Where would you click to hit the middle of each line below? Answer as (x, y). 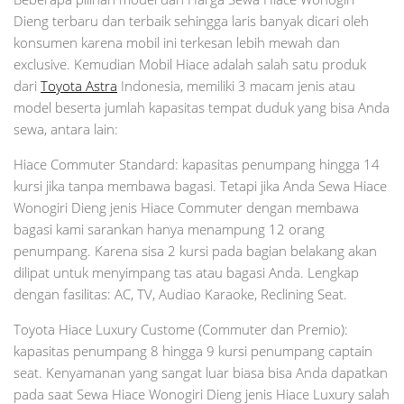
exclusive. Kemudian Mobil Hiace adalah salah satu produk (190, 64)
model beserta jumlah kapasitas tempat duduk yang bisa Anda (202, 107)
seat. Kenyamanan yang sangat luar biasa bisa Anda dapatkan (201, 372)
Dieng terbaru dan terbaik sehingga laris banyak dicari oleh (191, 20)
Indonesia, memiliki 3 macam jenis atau (236, 85)
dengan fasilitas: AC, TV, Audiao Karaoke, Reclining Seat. (180, 294)
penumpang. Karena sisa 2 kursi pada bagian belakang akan (195, 250)
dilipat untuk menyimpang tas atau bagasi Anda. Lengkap (186, 272)
